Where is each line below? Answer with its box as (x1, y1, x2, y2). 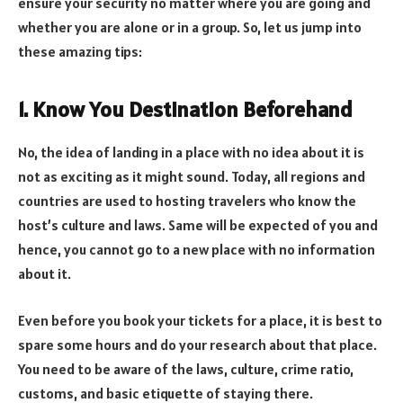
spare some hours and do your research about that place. (18, 336, 377, 354)
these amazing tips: (18, 42, 142, 61)
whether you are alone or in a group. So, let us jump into (18, 18, 362, 37)
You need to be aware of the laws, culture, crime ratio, (18, 360, 354, 379)
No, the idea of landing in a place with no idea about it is (18, 143, 364, 162)
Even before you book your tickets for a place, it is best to (18, 311, 382, 330)
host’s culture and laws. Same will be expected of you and (18, 216, 378, 235)
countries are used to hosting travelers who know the (18, 192, 356, 210)
